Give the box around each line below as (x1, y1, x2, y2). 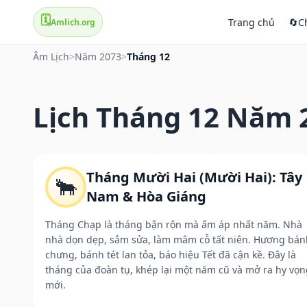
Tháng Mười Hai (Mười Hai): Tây (86, 167, 302, 186)
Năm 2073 (75, 50, 121, 63)
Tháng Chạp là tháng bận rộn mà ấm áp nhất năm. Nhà (45, 217, 302, 231)
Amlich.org (51, 16, 95, 28)
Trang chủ (228, 15, 275, 29)
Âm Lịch (33, 50, 69, 63)
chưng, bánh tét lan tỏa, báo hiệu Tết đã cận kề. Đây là (45, 247, 296, 261)
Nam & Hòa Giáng (86, 186, 206, 206)
